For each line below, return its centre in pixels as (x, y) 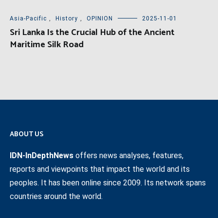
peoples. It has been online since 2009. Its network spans (108, 182)
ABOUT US (27, 134)
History (67, 18)
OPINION (100, 18)
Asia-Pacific (28, 18)
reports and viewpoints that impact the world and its (100, 169)
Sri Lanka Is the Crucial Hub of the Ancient (92, 32)
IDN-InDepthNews (42, 155)
